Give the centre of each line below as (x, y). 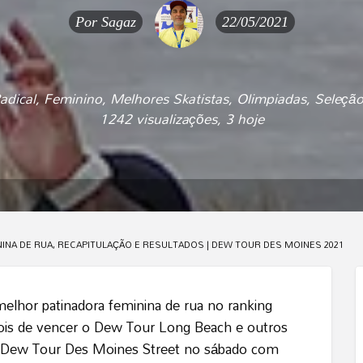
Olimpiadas (271, 99)
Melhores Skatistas (169, 99)
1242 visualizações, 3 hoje (181, 119)
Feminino (73, 99)
